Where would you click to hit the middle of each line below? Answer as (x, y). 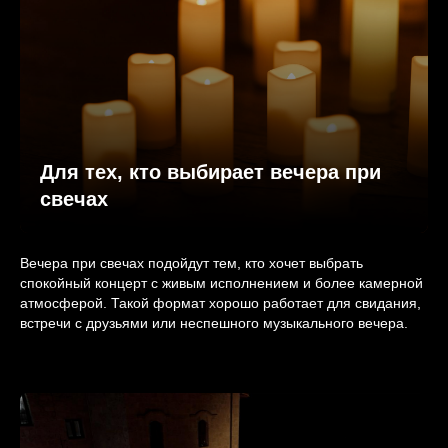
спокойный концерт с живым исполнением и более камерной (221, 283)
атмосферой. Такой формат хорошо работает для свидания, (220, 303)
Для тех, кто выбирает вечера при (210, 172)
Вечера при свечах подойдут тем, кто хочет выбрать (191, 263)
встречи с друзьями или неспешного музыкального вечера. (214, 323)
